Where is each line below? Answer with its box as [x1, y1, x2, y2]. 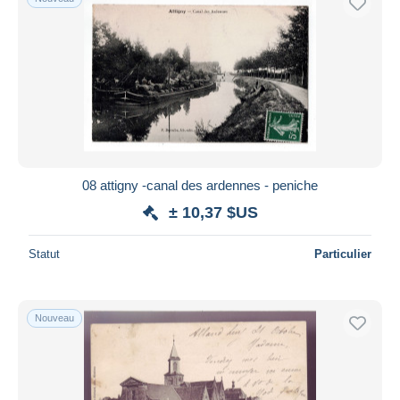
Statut [29, 246, 60, 261]
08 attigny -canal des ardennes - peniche [82, 177, 318, 193]
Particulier [314, 246, 371, 261]
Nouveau [35, 312, 74, 323]
